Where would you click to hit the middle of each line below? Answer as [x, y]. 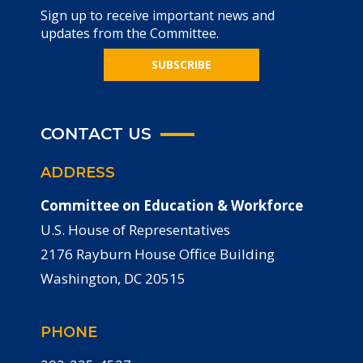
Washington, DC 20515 [113, 278]
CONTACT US [96, 134]
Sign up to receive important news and [158, 15]
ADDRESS [78, 173]
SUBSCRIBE [181, 64]
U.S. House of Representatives [135, 230]
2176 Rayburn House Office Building [158, 254]
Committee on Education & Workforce [172, 205]
